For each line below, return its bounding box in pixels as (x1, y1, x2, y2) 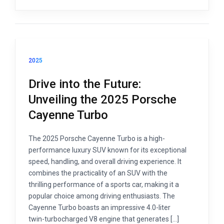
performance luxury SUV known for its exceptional (28, 146, 186, 154)
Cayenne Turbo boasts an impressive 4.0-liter (28, 203, 170, 212)
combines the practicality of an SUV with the (28, 169, 167, 177)
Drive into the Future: (28, 77, 141, 91)
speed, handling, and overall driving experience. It (28, 157, 181, 166)
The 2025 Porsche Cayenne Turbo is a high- (28, 134, 165, 143)
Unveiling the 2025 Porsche (28, 92, 176, 107)
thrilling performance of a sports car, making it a (28, 180, 179, 189)
